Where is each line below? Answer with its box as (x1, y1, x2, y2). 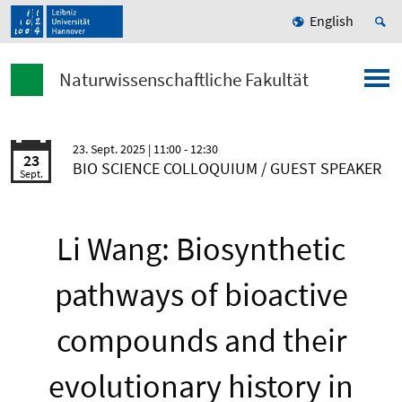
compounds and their (56, 320, 346, 362)
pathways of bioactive (54, 275, 348, 316)
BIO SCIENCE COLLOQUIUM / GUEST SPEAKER (73, 158, 381, 179)
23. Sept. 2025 (73, 141, 148, 158)
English (310, 12, 354, 31)
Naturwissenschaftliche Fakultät (59, 67, 309, 92)
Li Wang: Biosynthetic (57, 229, 345, 270)
